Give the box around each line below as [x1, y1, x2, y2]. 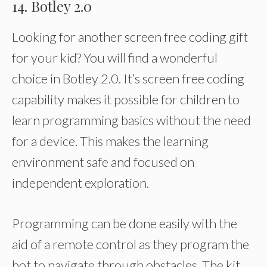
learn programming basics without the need [12, 112, 251, 128]
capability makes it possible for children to [12, 91, 240, 107]
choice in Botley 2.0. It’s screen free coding [12, 70, 244, 86]
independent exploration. [12, 175, 149, 191]
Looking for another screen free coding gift [12, 29, 248, 45]
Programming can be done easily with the [12, 215, 237, 231]
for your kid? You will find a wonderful [12, 49, 218, 66]
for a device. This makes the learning [12, 133, 209, 149]
